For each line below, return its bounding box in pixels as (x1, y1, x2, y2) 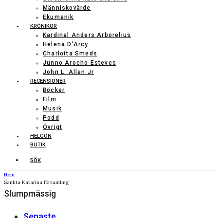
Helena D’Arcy (43, 41, 89, 48)
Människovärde (43, 4, 91, 11)
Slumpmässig (4, 188, 56, 199)
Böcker (43, 87, 65, 93)
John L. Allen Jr (43, 69, 94, 75)
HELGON (30, 133, 52, 139)
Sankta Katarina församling (4, 179, 69, 185)
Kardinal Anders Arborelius (43, 32, 131, 38)
